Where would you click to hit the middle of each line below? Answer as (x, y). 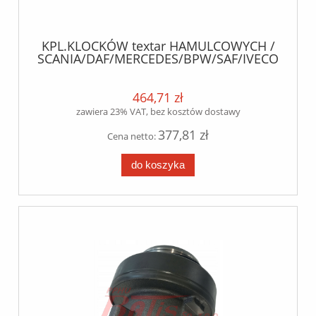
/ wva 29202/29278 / (158, 72)
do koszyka (158, 165)
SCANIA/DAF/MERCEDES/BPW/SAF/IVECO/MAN (175, 59)
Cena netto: (133, 136)
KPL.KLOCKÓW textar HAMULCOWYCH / (158, 46)
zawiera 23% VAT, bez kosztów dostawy (158, 112)
